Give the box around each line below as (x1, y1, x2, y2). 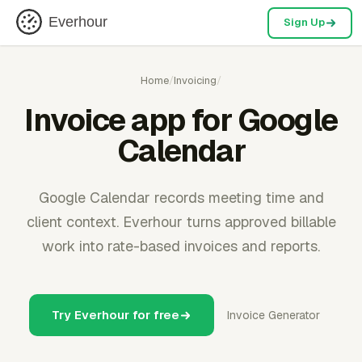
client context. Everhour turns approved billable (26, 213, 336, 231)
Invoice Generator (227, 308, 320, 322)
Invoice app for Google (24, 100, 338, 140)
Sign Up (283, 15, 325, 29)
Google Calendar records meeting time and (38, 188, 324, 207)
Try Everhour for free (52, 307, 179, 322)
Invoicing (174, 74, 217, 87)
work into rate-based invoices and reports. (42, 237, 320, 255)
